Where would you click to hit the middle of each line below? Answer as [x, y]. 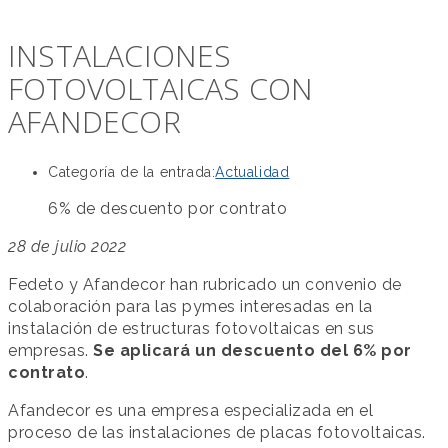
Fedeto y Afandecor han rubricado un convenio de [205, 284]
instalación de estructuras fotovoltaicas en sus [191, 328]
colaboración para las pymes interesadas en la [190, 306]
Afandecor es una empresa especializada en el [190, 410]
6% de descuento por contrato [167, 208]
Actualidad [252, 172]
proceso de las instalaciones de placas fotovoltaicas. [217, 432]
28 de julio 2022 [67, 246]
